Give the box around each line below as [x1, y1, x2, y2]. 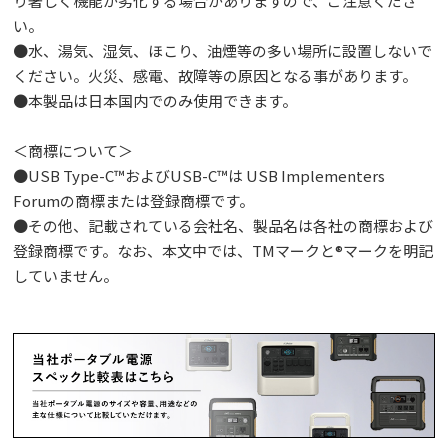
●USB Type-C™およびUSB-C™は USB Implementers [13, 165, 386, 187]
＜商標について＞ [13, 140, 134, 162]
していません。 [13, 265, 119, 287]
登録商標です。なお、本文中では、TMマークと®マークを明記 [13, 240, 434, 262]
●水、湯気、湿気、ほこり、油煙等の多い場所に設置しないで [13, 40, 433, 62]
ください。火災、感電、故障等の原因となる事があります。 [13, 65, 418, 87]
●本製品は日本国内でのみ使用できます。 [13, 90, 298, 112]
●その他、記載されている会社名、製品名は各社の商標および [13, 215, 434, 237]
